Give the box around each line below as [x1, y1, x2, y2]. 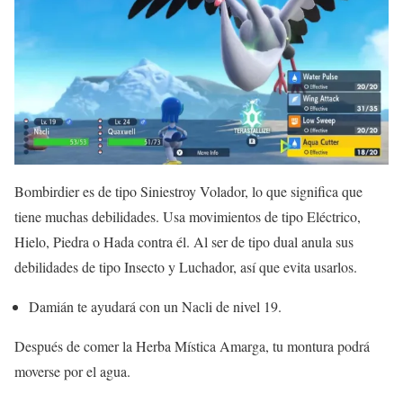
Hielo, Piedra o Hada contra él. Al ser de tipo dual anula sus [14, 231, 354, 251]
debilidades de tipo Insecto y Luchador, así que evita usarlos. [14, 256, 357, 276]
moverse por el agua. [14, 361, 130, 381]
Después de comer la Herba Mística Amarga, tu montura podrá [14, 336, 370, 355]
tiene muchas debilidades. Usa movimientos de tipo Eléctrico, [14, 206, 361, 226]
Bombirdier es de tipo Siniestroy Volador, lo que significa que [14, 181, 363, 201]
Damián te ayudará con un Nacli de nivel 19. [29, 296, 282, 316]
